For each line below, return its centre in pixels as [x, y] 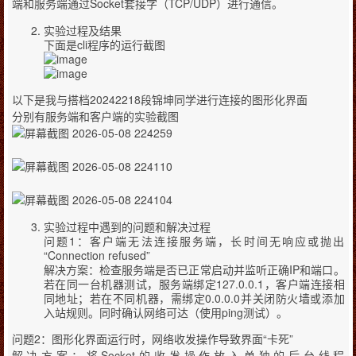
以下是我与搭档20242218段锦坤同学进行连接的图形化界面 [159, 99]
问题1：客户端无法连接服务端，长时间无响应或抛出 [194, 241]
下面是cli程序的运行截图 [104, 44]
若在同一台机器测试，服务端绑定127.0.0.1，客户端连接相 [194, 284]
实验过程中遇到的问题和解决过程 [127, 226]
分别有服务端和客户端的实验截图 [95, 116]
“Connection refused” [97, 255]
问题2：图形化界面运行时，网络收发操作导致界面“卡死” [152, 339]
